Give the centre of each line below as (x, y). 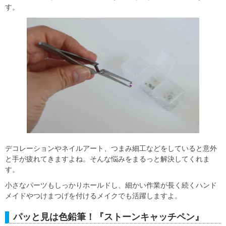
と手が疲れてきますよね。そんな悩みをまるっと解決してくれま (107, 159)
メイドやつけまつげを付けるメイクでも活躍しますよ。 (93, 195)
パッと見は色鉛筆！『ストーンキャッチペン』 (108, 217)
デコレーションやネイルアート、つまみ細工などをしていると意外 (111, 148)
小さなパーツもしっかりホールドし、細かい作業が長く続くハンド (111, 185)
